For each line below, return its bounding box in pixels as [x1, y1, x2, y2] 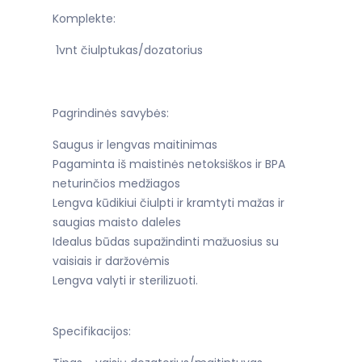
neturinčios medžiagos [53, 175, 180, 192]
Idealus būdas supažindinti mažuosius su [53, 234, 279, 250]
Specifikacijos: [53, 323, 131, 340]
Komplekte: [53, 11, 116, 27]
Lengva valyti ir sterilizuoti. [53, 272, 198, 289]
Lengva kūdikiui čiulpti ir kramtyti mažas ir [53, 195, 284, 212]
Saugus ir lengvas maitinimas [53, 137, 217, 154]
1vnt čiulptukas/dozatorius [53, 42, 203, 59]
